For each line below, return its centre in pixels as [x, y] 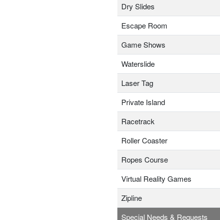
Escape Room [144, 26]
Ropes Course [145, 160]
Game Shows [143, 45]
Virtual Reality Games [156, 179]
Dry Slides [138, 6]
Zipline [132, 198]
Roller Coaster [144, 140]
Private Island [143, 102]
